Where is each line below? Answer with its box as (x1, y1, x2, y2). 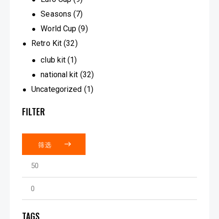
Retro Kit (31, 38, 62, 48)
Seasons (41, 9, 72, 19)
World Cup (41, 23, 77, 33)
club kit (41, 55, 66, 65)
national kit (41, 69, 78, 79)
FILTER (22, 105, 45, 118)
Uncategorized (31, 84, 82, 94)
